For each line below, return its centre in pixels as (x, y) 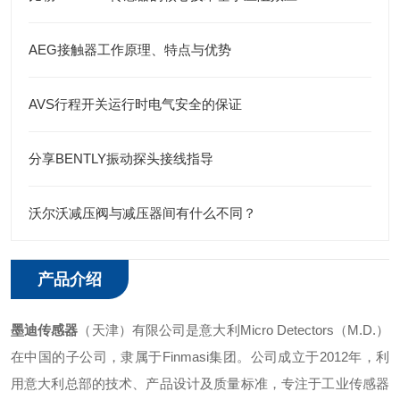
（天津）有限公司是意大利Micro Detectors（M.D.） (234, 330)
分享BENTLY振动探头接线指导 (121, 158)
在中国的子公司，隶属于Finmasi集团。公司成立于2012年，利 (200, 357)
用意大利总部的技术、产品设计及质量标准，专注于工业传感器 (200, 383)
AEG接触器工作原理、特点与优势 (130, 50)
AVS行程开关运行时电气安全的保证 (135, 104)
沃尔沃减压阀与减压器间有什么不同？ (142, 213)
